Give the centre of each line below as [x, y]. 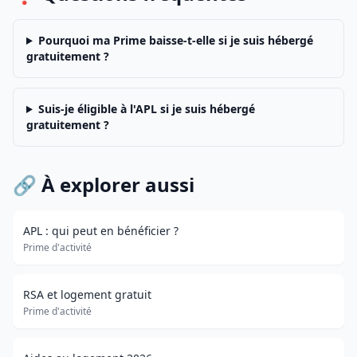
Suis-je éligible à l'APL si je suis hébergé [146, 109]
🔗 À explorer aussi [104, 184]
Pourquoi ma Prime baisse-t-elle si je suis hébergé [175, 40]
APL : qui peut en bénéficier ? [101, 231]
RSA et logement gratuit [87, 294]
